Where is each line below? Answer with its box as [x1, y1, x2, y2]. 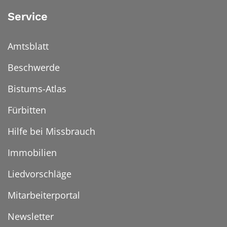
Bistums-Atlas [8, 83, 66, 95]
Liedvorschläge [8, 168, 71, 180]
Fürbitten [8, 104, 46, 117]
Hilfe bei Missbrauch [8, 125, 95, 138]
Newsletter [8, 210, 54, 223]
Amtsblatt [8, 40, 49, 53]
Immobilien [8, 146, 57, 159]
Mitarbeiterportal [8, 189, 80, 202]
